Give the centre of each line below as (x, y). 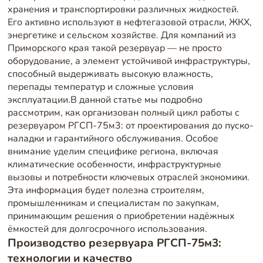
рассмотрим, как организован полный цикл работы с (123, 113)
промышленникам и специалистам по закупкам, (113, 203)
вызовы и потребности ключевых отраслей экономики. (128, 178)
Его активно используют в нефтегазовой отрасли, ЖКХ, (129, 23)
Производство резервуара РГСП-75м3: (114, 243)
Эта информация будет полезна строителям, (106, 190)
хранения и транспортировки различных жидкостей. (123, 10)
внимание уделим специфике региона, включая (113, 152)
